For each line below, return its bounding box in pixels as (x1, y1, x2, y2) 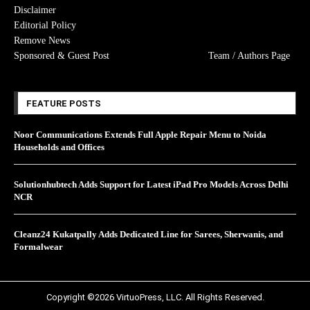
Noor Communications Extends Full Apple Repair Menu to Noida (14, 129, 266, 140)
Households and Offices (14, 142, 104, 152)
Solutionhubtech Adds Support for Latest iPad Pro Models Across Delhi (14, 179, 289, 190)
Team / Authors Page (208, 51, 290, 61)
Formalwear (14, 241, 63, 252)
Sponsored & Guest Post (14, 51, 109, 61)
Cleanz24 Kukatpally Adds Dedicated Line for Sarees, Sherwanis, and (14, 229, 283, 239)
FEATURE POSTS (26, 98, 101, 109)
